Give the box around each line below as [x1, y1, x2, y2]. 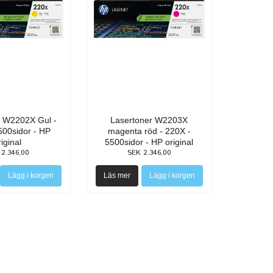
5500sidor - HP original [105, 137, 194, 147]
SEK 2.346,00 [127, 147, 171, 158]
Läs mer [103, 171, 130, 180]
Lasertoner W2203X [110, 115, 188, 125]
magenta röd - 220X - [107, 126, 191, 136]
